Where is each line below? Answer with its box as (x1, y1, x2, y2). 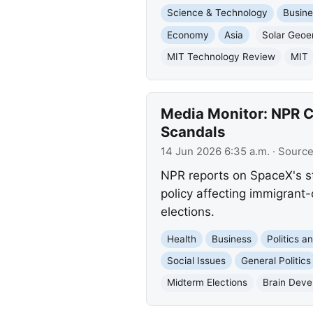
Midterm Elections (166, 277, 247, 289)
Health (166, 233, 196, 245)
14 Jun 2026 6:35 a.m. (160, 145, 270, 159)
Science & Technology (166, 7, 268, 19)
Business (211, 233, 252, 245)
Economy (166, 29, 209, 41)
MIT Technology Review (166, 50, 275, 62)
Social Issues (166, 254, 226, 266)
